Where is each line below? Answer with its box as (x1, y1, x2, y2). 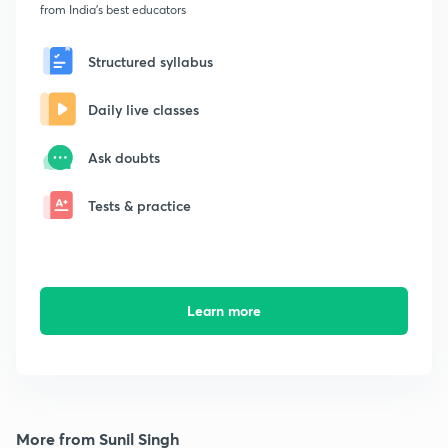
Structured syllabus (88, 51, 213, 71)
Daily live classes (88, 99, 199, 119)
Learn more (186, 301, 261, 321)
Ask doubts (88, 147, 160, 167)
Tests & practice (88, 195, 191, 215)
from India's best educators (40, 2, 186, 18)
